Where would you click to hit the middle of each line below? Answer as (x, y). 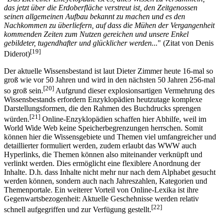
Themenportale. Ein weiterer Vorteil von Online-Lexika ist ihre (101, 190)
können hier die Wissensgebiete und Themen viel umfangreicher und (110, 137)
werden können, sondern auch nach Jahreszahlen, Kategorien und (106, 181)
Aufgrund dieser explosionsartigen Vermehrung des (134, 90)
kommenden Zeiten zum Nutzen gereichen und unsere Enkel (96, 34)
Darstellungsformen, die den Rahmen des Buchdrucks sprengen (102, 108)
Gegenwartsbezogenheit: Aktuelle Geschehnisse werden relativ (101, 199)
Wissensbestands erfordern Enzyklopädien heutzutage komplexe (103, 99)
